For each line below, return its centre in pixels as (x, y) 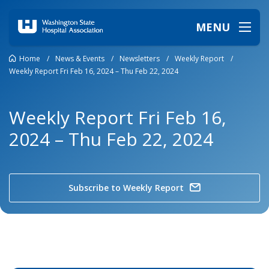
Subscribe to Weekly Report (126, 188)
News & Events (80, 58)
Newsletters (140, 58)
